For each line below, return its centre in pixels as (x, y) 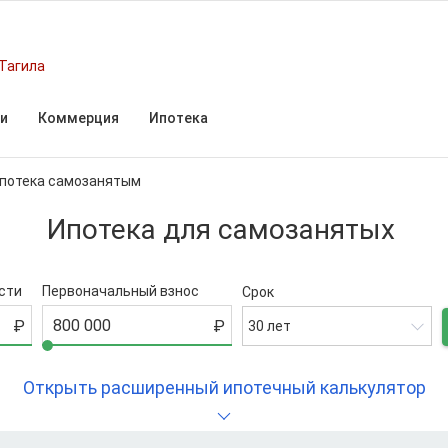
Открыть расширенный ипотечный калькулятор (224, 387)
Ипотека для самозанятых (224, 229)
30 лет (269, 326)
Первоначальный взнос (120, 291)
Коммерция (78, 118)
